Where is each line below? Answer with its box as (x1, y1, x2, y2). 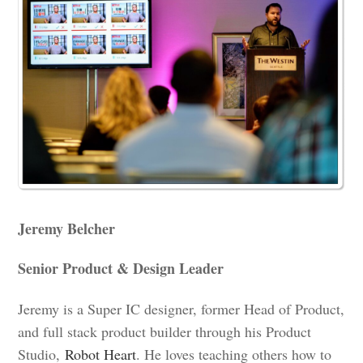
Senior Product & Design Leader (18, 258, 224, 280)
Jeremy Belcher (18, 217, 116, 239)
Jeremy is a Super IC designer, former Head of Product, (18, 299, 345, 319)
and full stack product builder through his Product (18, 322, 312, 342)
